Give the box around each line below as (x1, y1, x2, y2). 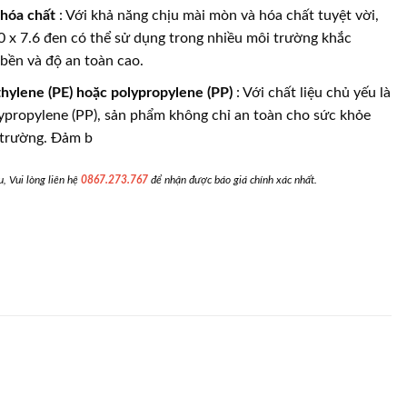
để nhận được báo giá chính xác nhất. (151, 174, 317, 186)
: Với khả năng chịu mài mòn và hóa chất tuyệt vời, (58, 7, 379, 23)
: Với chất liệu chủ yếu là (235, 84, 391, 100)
